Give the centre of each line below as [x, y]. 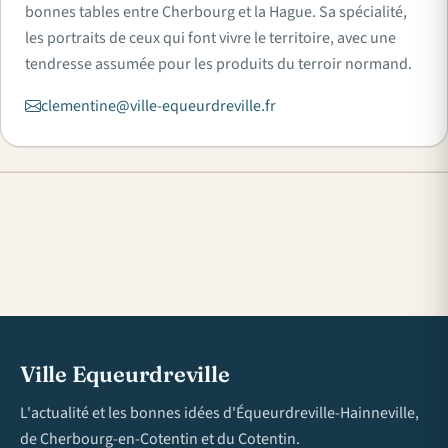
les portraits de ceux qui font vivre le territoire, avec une [210, 37]
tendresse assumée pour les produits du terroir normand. [218, 63]
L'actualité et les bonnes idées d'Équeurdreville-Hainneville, [219, 412]
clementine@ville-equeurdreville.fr [158, 105]
